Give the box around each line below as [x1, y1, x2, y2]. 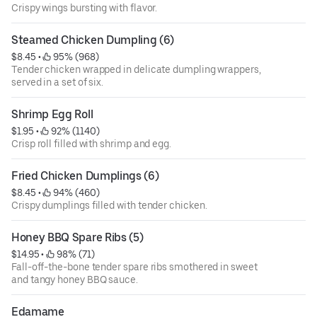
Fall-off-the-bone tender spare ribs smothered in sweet [11, 261, 258, 273]
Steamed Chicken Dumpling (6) [11, 33, 175, 47]
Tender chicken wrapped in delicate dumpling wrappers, [11, 64, 261, 76]
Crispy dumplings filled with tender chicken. [11, 200, 207, 212]
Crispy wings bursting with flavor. [11, 2, 158, 14]
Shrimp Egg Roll [11, 108, 93, 122]
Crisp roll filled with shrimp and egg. [11, 138, 171, 150]
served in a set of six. [11, 76, 104, 88]
